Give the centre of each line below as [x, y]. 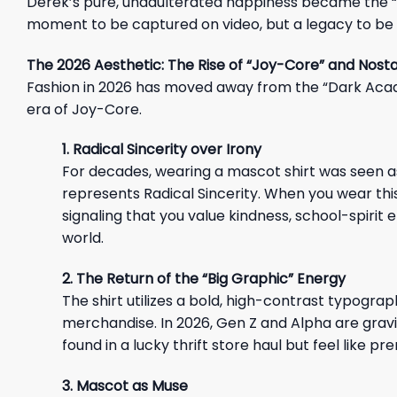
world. [83, 238]
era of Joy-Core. [84, 109]
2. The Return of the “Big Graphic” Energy [204, 279]
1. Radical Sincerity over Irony [162, 150]
